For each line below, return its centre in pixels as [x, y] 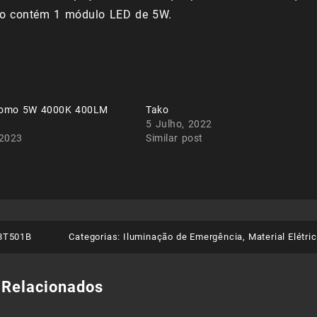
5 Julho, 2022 [179, 124]
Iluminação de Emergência [183, 237]
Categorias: [96, 237]
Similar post [174, 138]
